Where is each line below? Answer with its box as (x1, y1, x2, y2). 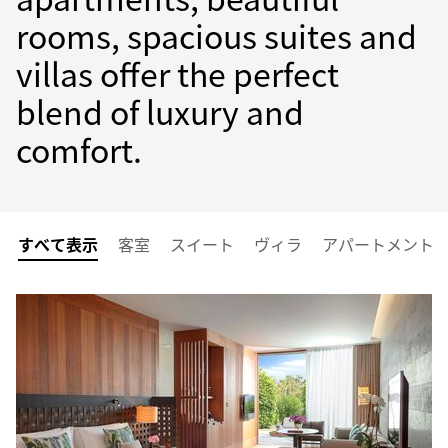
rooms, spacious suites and (16, 12, 417, 58)
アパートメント (322, 232, 434, 256)
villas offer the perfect (16, 50, 339, 96)
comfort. (16, 126, 142, 172)
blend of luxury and (16, 88, 304, 134)
